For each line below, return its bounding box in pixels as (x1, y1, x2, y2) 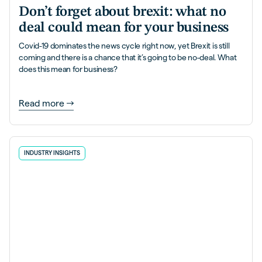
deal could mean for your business (19, 20, 229, 36)
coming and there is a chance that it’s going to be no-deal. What (19, 53, 237, 63)
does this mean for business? (19, 65, 118, 74)
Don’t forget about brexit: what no (19, 5, 226, 20)
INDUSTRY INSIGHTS (24, 150, 81, 157)
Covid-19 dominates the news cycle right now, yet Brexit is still (19, 42, 230, 51)
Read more (19, 98, 65, 109)
